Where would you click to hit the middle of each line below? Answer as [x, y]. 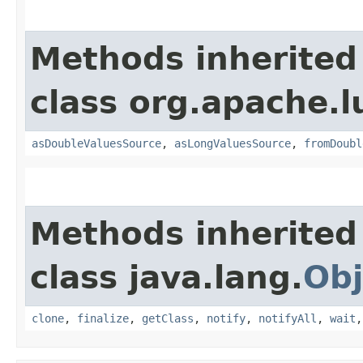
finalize [103, 318]
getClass [168, 318]
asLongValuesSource [233, 143]
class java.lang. [167, 277]
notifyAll [288, 318]
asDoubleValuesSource [96, 143]
